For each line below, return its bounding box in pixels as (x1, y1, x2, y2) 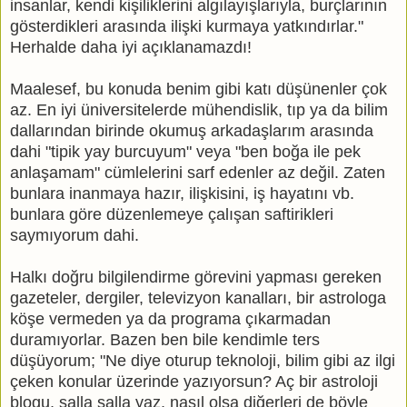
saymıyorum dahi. (10, 226, 139, 245)
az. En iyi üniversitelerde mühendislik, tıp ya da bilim (10, 101, 388, 120)
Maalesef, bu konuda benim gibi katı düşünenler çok (10, 80, 387, 99)
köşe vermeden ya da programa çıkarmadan (10, 310, 331, 329)
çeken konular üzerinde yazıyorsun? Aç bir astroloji (10, 372, 378, 392)
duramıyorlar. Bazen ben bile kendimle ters (10, 331, 320, 350)
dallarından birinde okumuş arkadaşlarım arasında (10, 122, 373, 141)
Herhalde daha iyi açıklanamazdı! (10, 38, 252, 57)
